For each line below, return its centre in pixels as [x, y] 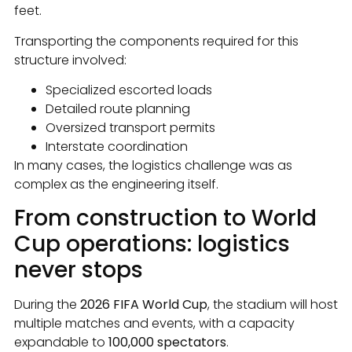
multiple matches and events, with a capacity [154, 324]
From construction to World [165, 218]
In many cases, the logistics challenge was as [153, 165]
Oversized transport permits [130, 127]
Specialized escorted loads [129, 90]
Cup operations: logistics [152, 244]
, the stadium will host [273, 305]
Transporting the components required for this [156, 41]
